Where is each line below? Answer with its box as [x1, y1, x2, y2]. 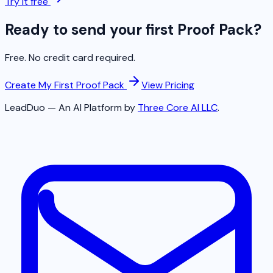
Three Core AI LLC [138, 101, 218, 114]
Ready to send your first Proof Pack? [5, 19, 261, 39]
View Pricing [141, 78, 194, 91]
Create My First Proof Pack [5, 78, 124, 91]
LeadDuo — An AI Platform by [5, 101, 135, 114]
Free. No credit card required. [5, 51, 135, 64]
